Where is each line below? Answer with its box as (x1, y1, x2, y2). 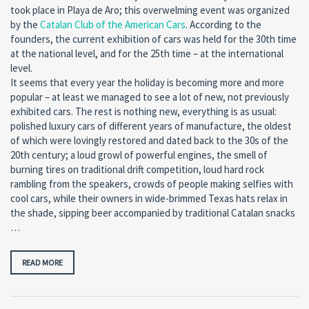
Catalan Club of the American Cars (40, 17, 186, 31)
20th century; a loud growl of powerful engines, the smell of (10, 148, 268, 161)
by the (10, 17, 40, 31)
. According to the (186, 17, 261, 31)
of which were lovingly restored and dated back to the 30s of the (10, 133, 288, 147)
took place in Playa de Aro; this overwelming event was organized (10, 3, 290, 17)
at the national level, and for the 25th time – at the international (10, 46, 283, 60)
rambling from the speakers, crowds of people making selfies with (10, 177, 293, 190)
